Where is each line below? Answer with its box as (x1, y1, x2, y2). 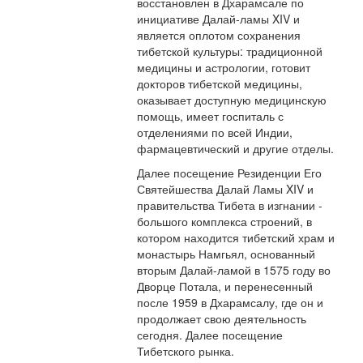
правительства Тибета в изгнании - (137, 197, 327, 214)
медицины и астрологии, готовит (137, 59, 311, 76)
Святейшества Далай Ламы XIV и (137, 181, 314, 198)
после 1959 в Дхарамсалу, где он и (137, 294, 324, 311)
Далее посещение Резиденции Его (137, 164, 322, 181)
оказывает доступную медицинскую (137, 92, 327, 109)
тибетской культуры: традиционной (137, 43, 323, 60)
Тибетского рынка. (137, 343, 235, 360)
